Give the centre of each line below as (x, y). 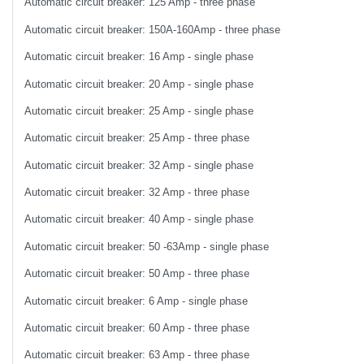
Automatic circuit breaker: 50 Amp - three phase (137, 274)
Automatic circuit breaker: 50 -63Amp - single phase (147, 246)
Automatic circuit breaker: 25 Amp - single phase (139, 110)
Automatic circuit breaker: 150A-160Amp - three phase (153, 29)
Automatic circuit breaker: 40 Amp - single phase (139, 219)
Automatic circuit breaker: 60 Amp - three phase (137, 327)
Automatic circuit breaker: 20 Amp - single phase (139, 84)
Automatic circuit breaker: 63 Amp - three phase (137, 355)
